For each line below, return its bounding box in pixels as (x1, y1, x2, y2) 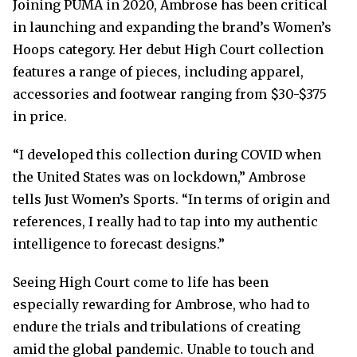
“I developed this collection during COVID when (13, 147, 321, 163)
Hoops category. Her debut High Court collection (13, 41, 324, 57)
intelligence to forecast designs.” (13, 236, 225, 252)
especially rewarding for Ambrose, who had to (13, 296, 310, 312)
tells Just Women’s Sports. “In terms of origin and (13, 191, 330, 207)
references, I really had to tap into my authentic (13, 214, 318, 229)
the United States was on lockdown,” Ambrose (13, 169, 306, 185)
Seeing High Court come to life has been (13, 274, 269, 290)
